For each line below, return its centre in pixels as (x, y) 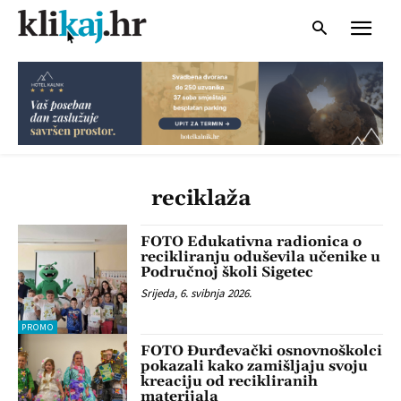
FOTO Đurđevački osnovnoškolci (262, 351)
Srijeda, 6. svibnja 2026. (196, 293)
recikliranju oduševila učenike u (261, 256)
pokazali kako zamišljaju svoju (255, 367)
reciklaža (200, 198)
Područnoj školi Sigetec (227, 272)
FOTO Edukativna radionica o (252, 241)
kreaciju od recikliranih (230, 382)
